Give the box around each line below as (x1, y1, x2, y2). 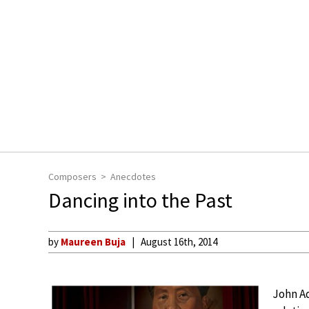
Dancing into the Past (48, 187, 232, 213)
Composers (48, 170, 97, 183)
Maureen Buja (61, 235, 126, 248)
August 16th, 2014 (141, 235, 217, 248)
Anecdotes (110, 170, 156, 183)
